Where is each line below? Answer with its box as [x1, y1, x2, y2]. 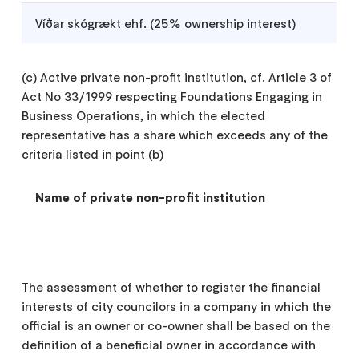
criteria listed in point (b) [22, 145, 164, 162]
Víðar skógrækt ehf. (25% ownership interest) [35, 14, 296, 31]
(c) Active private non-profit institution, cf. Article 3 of [22, 68, 333, 85]
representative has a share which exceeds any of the [22, 126, 329, 143]
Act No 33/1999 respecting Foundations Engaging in [22, 87, 323, 104]
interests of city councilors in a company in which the [22, 297, 332, 314]
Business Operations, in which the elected [22, 107, 266, 123]
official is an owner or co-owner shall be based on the [22, 317, 331, 333]
